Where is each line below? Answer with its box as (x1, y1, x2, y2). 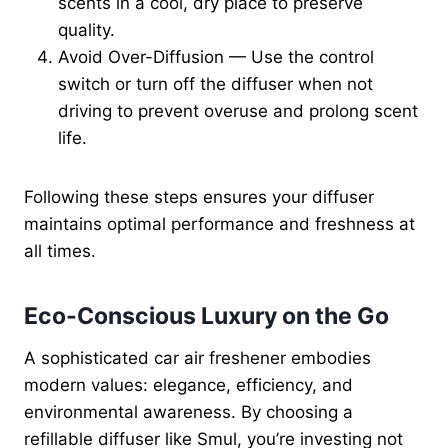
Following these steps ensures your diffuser (24, 186, 374, 207)
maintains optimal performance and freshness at (24, 213, 415, 234)
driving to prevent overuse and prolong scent (58, 100, 418, 121)
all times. (24, 240, 96, 261)
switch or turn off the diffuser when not (58, 73, 373, 94)
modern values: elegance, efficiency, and (24, 374, 353, 395)
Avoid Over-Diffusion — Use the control (58, 46, 374, 67)
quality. (58, 19, 115, 40)
